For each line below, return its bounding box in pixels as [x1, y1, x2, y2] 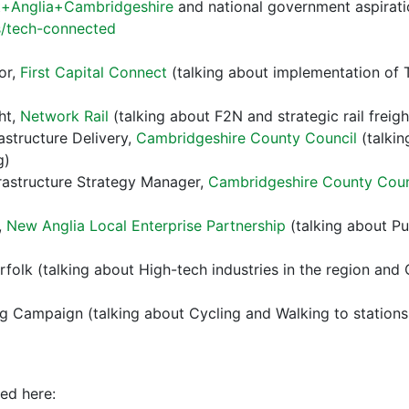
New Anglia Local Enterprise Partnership [6, 216, 286, 236]
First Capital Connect [20, 63, 167, 82]
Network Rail [20, 107, 109, 126]
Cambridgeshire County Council [136, 129, 357, 148]
